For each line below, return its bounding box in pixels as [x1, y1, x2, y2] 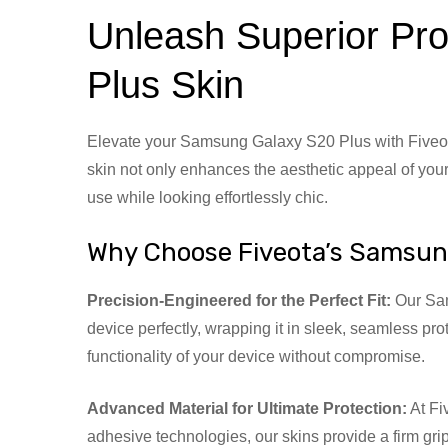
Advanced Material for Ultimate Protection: [87, 399, 407, 417]
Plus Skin [87, 63, 244, 106]
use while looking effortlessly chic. [87, 188, 328, 206]
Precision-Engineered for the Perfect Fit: [87, 291, 391, 309]
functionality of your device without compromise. [87, 347, 425, 365]
